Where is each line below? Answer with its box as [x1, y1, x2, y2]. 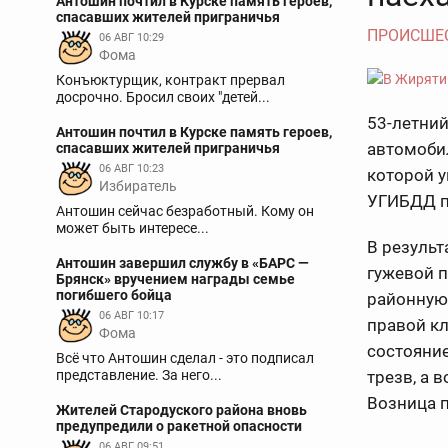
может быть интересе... [56, 220, 209, 236]
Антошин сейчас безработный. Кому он [56, 203, 314, 219]
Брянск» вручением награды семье [56, 271, 295, 287]
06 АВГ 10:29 [99, 31, 164, 44]
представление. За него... [56, 367, 222, 383]
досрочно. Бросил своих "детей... [56, 89, 270, 105]
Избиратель [99, 178, 177, 194]
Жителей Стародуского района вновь [56, 402, 307, 418]
